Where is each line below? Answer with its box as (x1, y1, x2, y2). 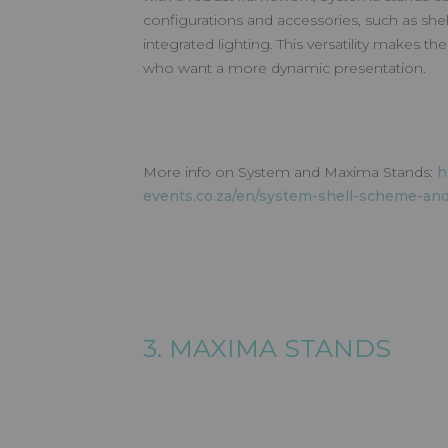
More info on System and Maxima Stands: (143, 163, 437, 181)
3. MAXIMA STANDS (143, 333, 398, 363)
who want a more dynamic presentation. (143, 59, 426, 77)
